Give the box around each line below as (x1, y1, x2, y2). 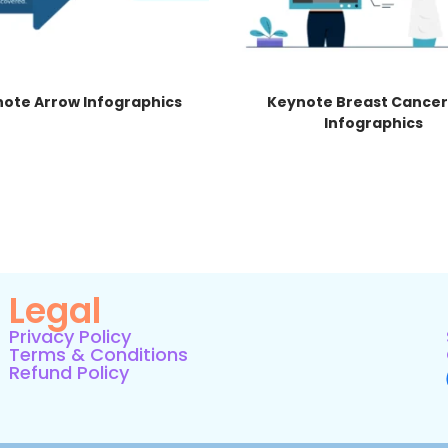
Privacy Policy (8, 323, 131, 349)
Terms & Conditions (8, 341, 188, 367)
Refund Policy (8, 359, 129, 385)
